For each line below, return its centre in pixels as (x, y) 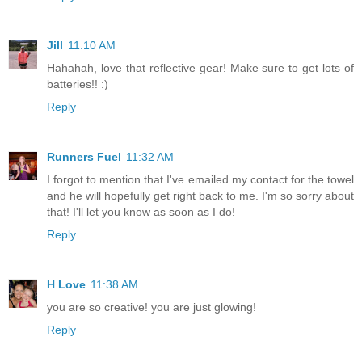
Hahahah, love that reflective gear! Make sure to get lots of (200, 68)
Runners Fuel (84, 157)
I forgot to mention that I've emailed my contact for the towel (200, 180)
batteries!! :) (78, 84)
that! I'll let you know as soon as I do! (141, 212)
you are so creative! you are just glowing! (152, 307)
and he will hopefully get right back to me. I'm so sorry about (200, 196)
